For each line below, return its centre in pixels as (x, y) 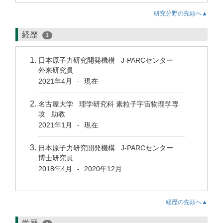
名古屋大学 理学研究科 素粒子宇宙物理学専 (109, 104)
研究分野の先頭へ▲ (181, 13)
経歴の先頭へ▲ (187, 202)
